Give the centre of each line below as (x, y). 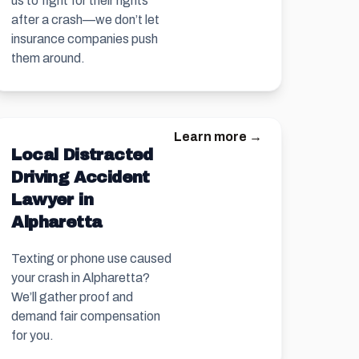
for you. (33, 335)
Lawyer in (52, 200)
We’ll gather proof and (73, 297)
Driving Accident (81, 177)
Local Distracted (82, 155)
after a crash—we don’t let (86, 20)
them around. (48, 58)
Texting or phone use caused (92, 258)
